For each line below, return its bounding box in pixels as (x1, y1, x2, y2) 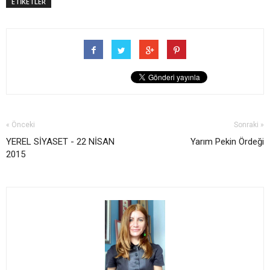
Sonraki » (234, 121, 264, 130)
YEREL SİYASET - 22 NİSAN (6, 136, 115, 148)
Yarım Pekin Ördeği (190, 136, 264, 148)
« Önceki (6, 121, 35, 130)
